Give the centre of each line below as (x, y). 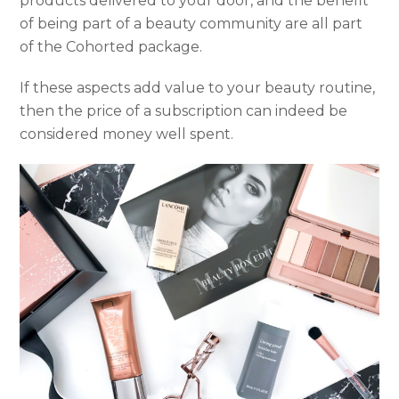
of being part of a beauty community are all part (191, 23)
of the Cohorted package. (111, 46)
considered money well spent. (127, 134)
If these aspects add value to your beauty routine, (198, 87)
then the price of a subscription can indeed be (184, 110)
